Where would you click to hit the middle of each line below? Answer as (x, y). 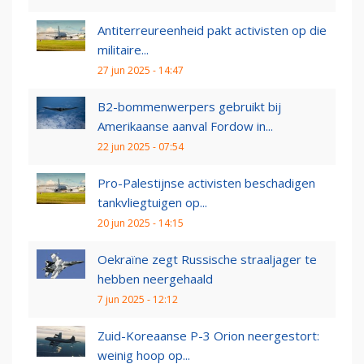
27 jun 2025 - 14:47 (141, 71)
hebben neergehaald (155, 279)
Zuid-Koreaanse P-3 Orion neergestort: (208, 336)
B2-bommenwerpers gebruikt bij (189, 107)
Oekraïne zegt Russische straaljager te (207, 260)
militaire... (123, 50)
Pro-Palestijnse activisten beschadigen (206, 183)
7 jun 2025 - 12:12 (138, 300)
